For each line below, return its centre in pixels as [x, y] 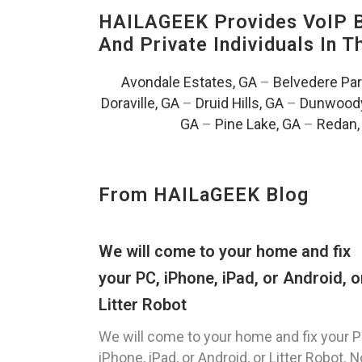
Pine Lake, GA [258, 124]
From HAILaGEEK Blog [204, 195]
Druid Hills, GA [239, 103]
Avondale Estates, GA [189, 82]
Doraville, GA [140, 103]
